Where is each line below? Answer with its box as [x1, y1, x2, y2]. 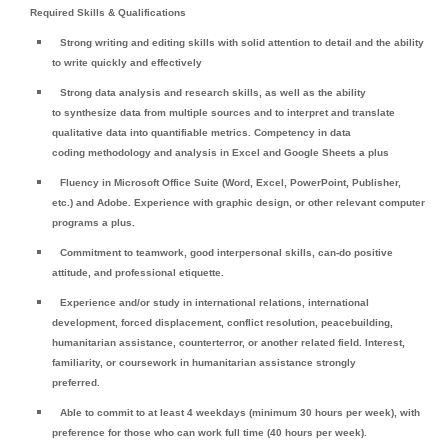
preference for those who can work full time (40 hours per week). [52, 426, 368, 438]
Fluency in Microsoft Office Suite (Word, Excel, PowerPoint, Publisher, [60, 176, 402, 188]
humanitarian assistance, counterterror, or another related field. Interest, [52, 336, 406, 348]
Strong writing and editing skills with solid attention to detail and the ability [60, 36, 425, 48]
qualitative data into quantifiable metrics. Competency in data [52, 126, 352, 138]
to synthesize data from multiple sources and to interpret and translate [52, 106, 396, 118]
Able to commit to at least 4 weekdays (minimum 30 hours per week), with [60, 406, 421, 418]
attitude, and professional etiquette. [52, 266, 225, 278]
